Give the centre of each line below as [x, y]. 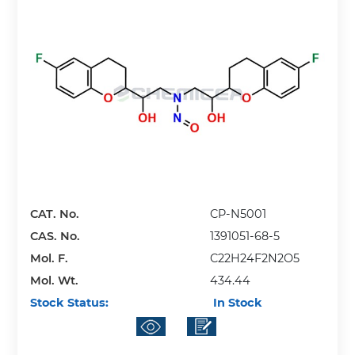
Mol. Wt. [55, 280]
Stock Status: [70, 302]
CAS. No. [55, 236]
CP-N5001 [239, 214]
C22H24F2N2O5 [255, 258]
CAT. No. [55, 214]
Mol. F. [50, 258]
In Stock [237, 302]
